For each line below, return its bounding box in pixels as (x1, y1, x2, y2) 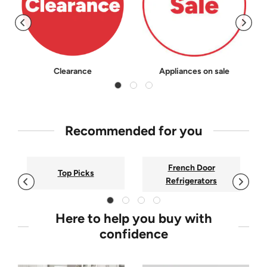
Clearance (54, 66, 92, 77)
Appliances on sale (159, 66, 229, 77)
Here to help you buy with (55, 210, 212, 227)
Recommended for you (64, 122, 203, 139)
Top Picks (57, 168, 94, 179)
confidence (99, 226, 168, 243)
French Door (167, 163, 215, 173)
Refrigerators (166, 176, 217, 187)
